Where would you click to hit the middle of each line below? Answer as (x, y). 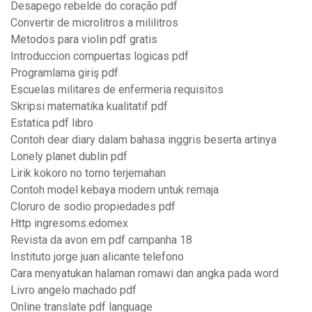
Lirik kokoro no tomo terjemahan (88, 173)
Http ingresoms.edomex (69, 224)
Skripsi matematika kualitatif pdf (89, 107)
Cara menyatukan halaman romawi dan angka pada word (145, 274)
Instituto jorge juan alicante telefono (97, 257)
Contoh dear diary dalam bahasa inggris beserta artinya (143, 140)
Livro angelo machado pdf (73, 290)
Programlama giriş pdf (64, 73)
